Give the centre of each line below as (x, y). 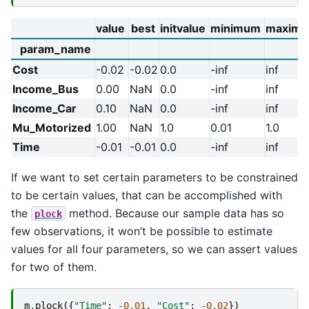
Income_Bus (46, 89)
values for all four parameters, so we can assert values (154, 249)
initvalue (183, 28)
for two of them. (54, 267)
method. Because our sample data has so (175, 213)
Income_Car (44, 108)
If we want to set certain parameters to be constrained (154, 177)
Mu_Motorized (52, 127)
